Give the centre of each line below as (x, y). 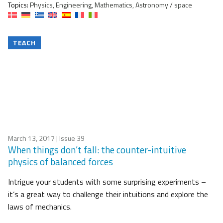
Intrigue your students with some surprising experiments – (107, 182)
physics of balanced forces (60, 162)
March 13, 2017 (31, 138)
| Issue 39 (70, 138)
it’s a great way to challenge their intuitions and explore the (108, 194)
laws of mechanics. (40, 207)
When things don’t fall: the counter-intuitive (97, 150)
